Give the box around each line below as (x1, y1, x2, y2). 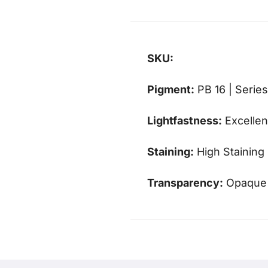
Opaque (223, 176, 267, 189)
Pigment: (147, 83, 194, 96)
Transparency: (147, 176, 223, 189)
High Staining (194, 145, 264, 158)
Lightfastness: (147, 114, 222, 127)
